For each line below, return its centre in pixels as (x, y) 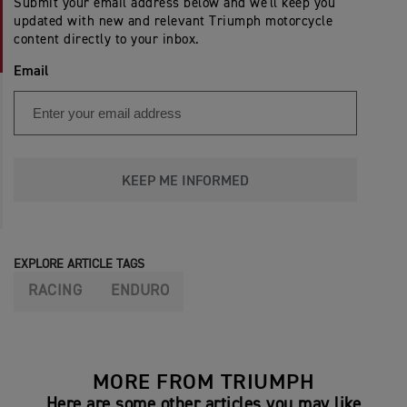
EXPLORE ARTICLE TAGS (79, 264)
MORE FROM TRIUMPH (203, 382)
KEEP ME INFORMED (185, 181)
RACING (55, 291)
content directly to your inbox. (107, 39)
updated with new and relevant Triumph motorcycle (173, 21)
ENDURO (140, 291)
